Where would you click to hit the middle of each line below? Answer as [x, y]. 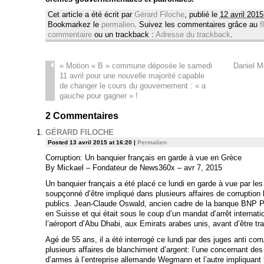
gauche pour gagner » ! [98, 96]
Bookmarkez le [74, 25]
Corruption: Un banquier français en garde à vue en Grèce [143, 158]
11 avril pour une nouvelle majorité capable [132, 76]
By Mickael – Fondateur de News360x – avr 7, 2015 [133, 168]
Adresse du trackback [193, 35]
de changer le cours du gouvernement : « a [132, 86]
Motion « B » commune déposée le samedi [138, 66]
